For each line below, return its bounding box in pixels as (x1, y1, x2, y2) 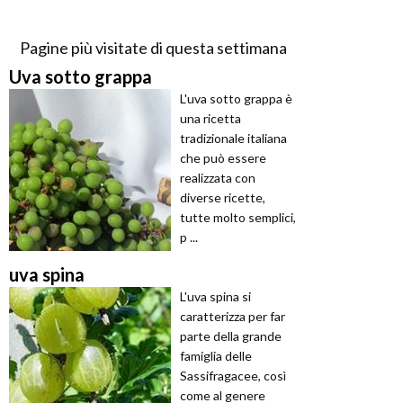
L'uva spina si (180, 288, 251, 304)
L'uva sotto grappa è (180, 90, 292, 106)
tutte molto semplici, (180, 209, 296, 225)
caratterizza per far (180, 308, 285, 324)
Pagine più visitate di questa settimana (19, 37, 287, 58)
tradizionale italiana (180, 130, 287, 146)
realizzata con (180, 169, 255, 185)
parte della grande (180, 327, 282, 344)
